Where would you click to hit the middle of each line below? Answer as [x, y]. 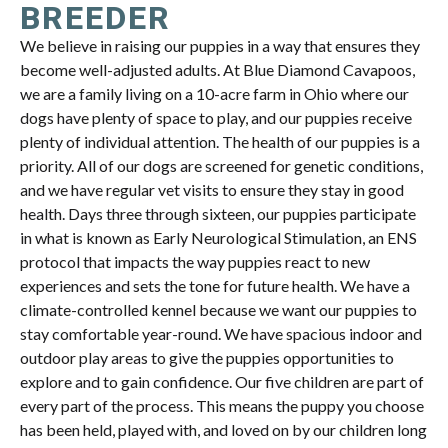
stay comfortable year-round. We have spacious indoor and [221, 334]
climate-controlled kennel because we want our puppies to [218, 310]
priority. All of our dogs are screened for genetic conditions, [221, 166]
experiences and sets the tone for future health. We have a [215, 286]
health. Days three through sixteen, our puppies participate [218, 214]
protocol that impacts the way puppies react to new [195, 262]
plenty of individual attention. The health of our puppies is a [220, 142]
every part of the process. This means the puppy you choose [222, 406]
